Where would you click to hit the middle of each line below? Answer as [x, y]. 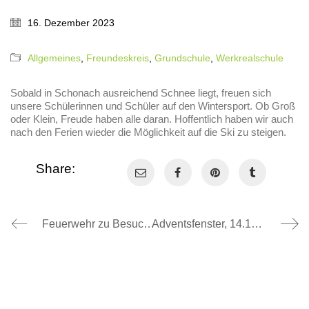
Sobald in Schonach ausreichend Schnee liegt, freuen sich [141, 92]
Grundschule [182, 58]
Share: [56, 169]
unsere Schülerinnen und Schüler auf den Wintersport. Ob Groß [153, 106]
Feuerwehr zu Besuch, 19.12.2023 [149, 224]
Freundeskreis [118, 58]
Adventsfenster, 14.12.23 [256, 224]
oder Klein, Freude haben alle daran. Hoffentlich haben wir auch [152, 119]
